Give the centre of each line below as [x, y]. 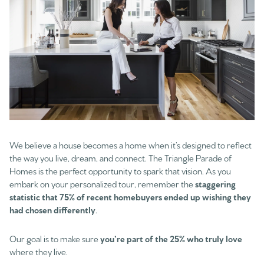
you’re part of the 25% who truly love [171, 238]
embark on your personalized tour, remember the [102, 184]
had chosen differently [52, 210]
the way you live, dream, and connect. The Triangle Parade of [121, 158]
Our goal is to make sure [55, 238]
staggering [215, 184]
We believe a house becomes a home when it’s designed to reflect [131, 145]
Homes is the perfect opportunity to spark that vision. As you [120, 171]
